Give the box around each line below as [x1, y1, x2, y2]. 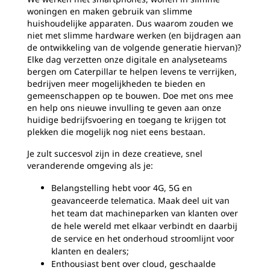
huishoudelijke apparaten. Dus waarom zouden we [27, 17, 233, 29]
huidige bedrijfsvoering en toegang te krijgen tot [27, 114, 226, 125]
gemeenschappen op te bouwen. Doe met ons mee [27, 90, 233, 101]
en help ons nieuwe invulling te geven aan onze [27, 102, 221, 113]
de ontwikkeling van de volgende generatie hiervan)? [27, 42, 241, 53]
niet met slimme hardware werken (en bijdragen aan [27, 30, 241, 41]
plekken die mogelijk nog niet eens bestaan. [27, 126, 206, 137]
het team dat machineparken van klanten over [51, 207, 238, 219]
